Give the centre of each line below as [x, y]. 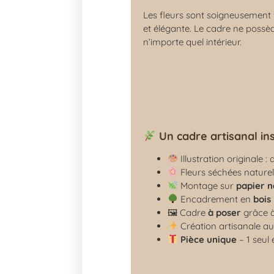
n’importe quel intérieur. [193, 42]
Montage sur [207, 185]
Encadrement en [216, 199]
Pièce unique [209, 239]
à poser [225, 212]
